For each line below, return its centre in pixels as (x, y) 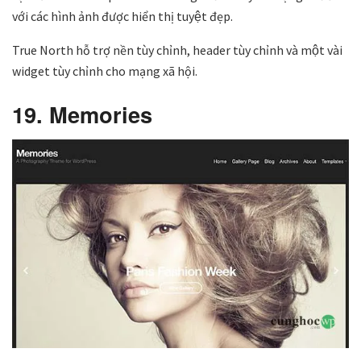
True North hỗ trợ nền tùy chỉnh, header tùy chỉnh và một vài (177, 50)
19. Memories (82, 114)
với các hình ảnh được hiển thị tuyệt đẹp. (122, 17)
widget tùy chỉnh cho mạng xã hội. (105, 71)
